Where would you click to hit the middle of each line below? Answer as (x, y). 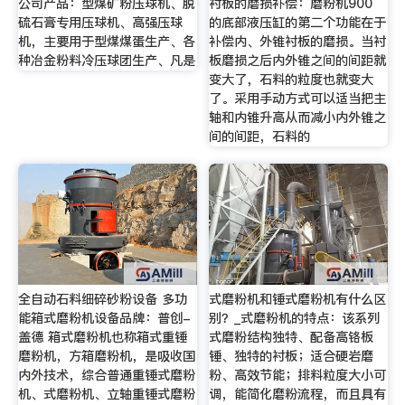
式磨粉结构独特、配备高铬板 (292, 338)
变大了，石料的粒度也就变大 (292, 79)
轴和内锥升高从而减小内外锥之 (298, 117)
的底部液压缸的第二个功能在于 (298, 22)
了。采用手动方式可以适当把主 (298, 98)
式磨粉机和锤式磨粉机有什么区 (298, 300)
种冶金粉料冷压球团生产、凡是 (106, 60)
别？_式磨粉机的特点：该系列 (295, 319)
